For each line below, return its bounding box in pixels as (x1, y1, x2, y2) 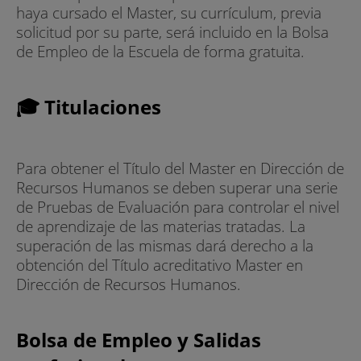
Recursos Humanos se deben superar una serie (16, 176, 338, 199)
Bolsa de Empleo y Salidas (16, 326, 261, 353)
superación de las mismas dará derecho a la (16, 234, 313, 257)
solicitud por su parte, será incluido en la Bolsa (16, 21, 329, 44)
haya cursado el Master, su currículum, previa (16, 2, 322, 24)
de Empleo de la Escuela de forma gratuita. (16, 40, 305, 63)
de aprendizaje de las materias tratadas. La (16, 215, 305, 238)
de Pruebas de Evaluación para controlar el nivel (16, 196, 339, 218)
